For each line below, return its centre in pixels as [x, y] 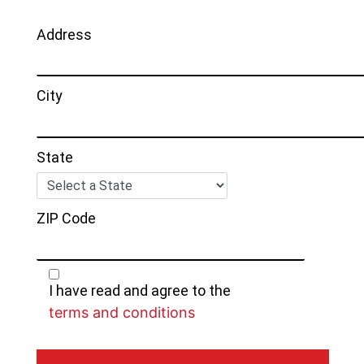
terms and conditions [122, 312]
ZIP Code [66, 218]
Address [64, 34]
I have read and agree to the [140, 290]
